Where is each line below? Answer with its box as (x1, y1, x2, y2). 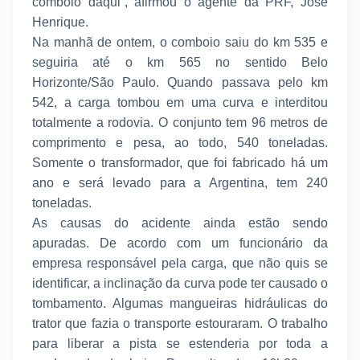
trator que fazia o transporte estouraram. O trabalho (32, 316, 328, 330)
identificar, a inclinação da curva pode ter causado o (32, 276, 328, 290)
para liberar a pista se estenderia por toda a (32, 336, 328, 350)
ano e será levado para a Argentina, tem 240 (32, 175, 328, 190)
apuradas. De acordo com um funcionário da (32, 235, 328, 250)
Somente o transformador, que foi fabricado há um (32, 155, 328, 170)
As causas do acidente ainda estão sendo (32, 215, 328, 230)
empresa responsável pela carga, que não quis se (32, 256, 328, 270)
